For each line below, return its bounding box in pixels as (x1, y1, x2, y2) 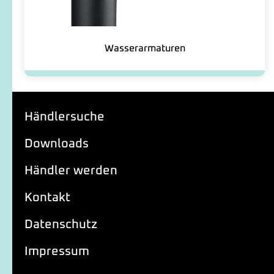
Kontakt (24, 191, 70, 204)
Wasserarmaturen (104, 43, 185, 54)
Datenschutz (24, 218, 97, 231)
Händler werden (24, 165, 117, 177)
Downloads (24, 138, 89, 150)
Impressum (24, 245, 89, 258)
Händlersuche (24, 111, 105, 124)
